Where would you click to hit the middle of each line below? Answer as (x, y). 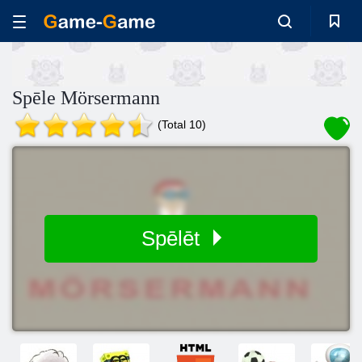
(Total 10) (182, 124)
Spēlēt (173, 238)
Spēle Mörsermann (86, 98)
